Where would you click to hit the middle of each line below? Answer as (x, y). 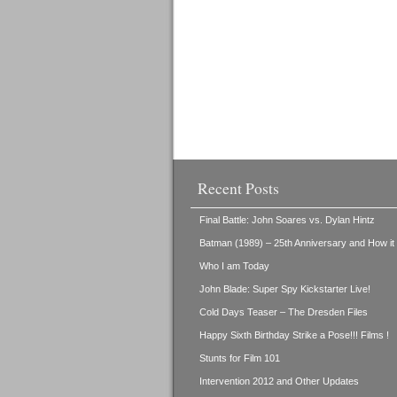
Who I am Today (234, 266)
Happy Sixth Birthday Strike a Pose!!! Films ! (294, 335)
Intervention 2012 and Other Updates (279, 381)
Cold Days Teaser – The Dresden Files (283, 312)
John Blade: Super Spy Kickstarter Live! (284, 289)
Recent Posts (238, 188)
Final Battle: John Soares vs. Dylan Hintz (287, 220)
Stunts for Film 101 (239, 358)
